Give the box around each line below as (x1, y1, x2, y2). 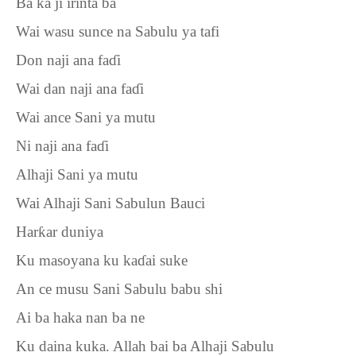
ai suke (145, 252, 188, 269)
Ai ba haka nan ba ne (16, 309, 145, 326)
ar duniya (46, 223, 103, 240)
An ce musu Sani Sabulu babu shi (16, 281, 222, 297)
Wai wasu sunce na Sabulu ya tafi (16, 23, 219, 40)
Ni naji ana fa (16, 137, 97, 154)
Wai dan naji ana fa (16, 80, 132, 97)
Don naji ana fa (16, 52, 109, 68)
